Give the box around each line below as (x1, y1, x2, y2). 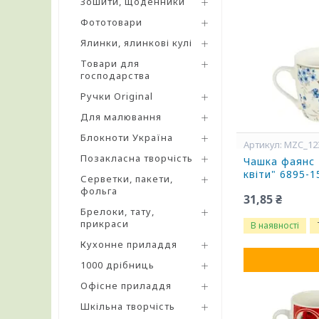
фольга (80, 184, 117, 197)
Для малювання (80, 110, 162, 123)
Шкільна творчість (80, 300, 175, 313)
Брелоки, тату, (80, 205, 155, 218)
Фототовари (80, 16, 142, 28)
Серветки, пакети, (80, 172, 173, 185)
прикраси (80, 217, 129, 230)
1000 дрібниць (80, 258, 155, 271)
